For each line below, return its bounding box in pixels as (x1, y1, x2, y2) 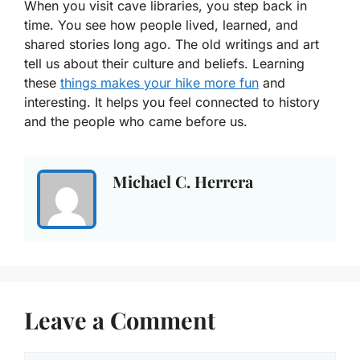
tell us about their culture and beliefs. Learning (24, 55, 305, 72)
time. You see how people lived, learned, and (24, 16, 298, 33)
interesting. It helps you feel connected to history (24, 93, 320, 110)
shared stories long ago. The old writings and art (24, 35, 319, 52)
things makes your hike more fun (60, 74, 259, 91)
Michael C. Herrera (112, 170, 253, 192)
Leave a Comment (24, 304, 215, 335)
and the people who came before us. (24, 112, 247, 129)
